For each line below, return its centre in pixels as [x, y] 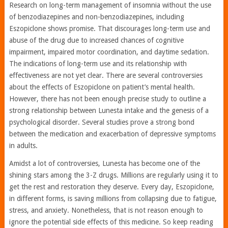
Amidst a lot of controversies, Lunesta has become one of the [104, 164]
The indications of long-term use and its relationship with [98, 64]
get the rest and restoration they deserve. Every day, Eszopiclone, [111, 187]
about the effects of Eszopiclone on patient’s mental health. [102, 87]
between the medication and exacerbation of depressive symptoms [112, 134]
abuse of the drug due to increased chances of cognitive [96, 40]
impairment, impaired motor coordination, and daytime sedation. [109, 52]
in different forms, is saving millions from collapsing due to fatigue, [113, 199]
